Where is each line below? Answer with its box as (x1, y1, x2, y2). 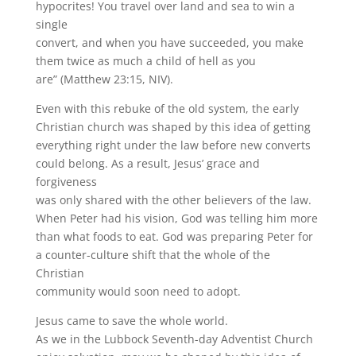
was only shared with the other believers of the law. (35, 192, 311, 207)
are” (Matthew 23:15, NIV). (35, 72, 173, 87)
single (35, 17, 68, 32)
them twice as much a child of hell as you (35, 53, 256, 68)
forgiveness (35, 174, 97, 189)
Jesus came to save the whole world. (35, 313, 228, 328)
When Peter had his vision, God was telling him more (35, 211, 318, 226)
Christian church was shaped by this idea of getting (35, 119, 311, 134)
